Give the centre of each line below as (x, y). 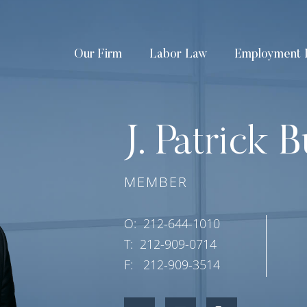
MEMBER (156, 182)
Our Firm (98, 55)
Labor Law (178, 55)
